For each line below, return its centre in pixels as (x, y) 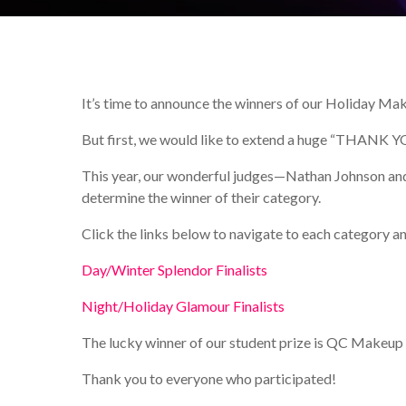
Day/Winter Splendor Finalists (174, 270)
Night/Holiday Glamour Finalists (183, 306)
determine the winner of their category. (201, 197)
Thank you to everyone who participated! (209, 378)
